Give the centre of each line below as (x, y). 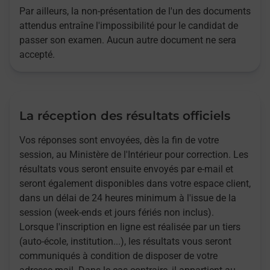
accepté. (37, 55)
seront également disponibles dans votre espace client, (135, 184)
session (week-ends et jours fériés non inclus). (117, 213)
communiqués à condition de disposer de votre (118, 256)
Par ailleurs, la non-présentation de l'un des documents (135, 11)
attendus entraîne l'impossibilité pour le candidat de (129, 26)
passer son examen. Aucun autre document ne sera (128, 40)
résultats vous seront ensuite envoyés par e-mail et (126, 169)
